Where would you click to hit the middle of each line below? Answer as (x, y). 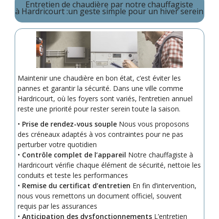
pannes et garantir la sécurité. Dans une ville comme (100, 88)
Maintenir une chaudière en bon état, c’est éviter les (99, 78)
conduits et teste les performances (73, 175)
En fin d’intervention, (163, 185)
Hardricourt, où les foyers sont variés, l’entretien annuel (105, 98)
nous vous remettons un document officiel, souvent (99, 196)
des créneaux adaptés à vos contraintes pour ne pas (100, 134)
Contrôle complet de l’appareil (74, 154)
